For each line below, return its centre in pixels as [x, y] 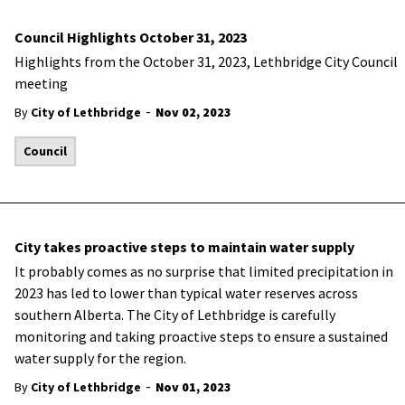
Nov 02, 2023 [193, 112]
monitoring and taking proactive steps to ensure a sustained [201, 336]
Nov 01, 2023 [193, 387]
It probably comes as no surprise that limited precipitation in [204, 271]
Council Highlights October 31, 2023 [131, 37]
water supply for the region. [102, 358]
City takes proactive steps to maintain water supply [184, 247]
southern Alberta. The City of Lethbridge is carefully [175, 315]
